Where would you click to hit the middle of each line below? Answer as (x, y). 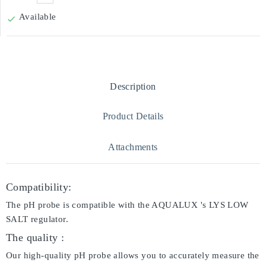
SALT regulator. (37, 219)
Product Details (133, 116)
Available (38, 17)
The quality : (35, 237)
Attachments (133, 147)
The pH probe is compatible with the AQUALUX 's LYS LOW (127, 205)
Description (133, 86)
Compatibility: (39, 187)
